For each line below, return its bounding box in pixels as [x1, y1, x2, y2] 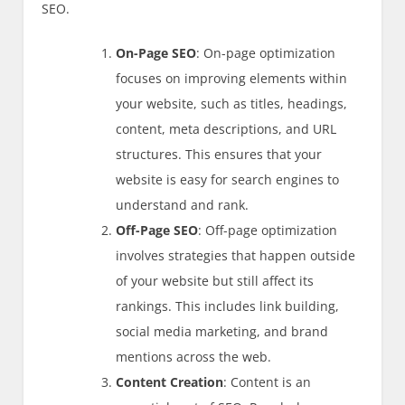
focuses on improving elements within [116, 69, 348, 87]
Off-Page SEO [116, 221, 199, 239]
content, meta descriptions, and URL [116, 119, 337, 137]
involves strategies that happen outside [116, 246, 356, 264]
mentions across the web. [116, 347, 272, 365]
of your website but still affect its [116, 271, 315, 289]
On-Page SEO [116, 43, 197, 61]
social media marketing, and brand [116, 322, 329, 340]
